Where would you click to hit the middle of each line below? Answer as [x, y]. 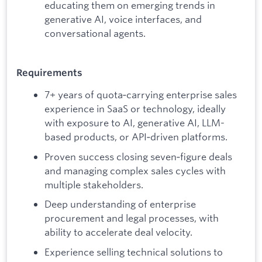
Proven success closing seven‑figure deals [138, 156]
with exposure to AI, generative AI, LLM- [135, 122]
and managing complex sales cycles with [135, 170]
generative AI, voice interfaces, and [123, 19]
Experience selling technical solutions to [134, 251]
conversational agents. [95, 33]
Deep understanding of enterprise [120, 204]
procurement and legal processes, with [132, 218]
